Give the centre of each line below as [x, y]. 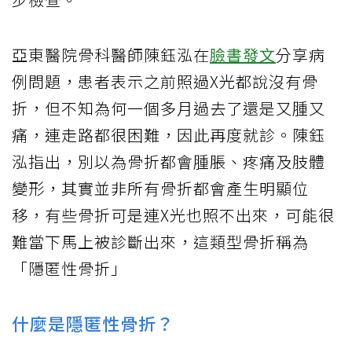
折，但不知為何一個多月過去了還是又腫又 [169, 108]
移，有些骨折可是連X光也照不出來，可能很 [173, 214]
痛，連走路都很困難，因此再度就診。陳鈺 [169, 134]
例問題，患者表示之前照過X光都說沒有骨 [165, 81]
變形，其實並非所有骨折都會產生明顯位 [160, 188]
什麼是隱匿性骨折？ [93, 323]
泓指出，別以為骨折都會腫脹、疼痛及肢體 [169, 161]
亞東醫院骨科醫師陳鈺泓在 [111, 54]
